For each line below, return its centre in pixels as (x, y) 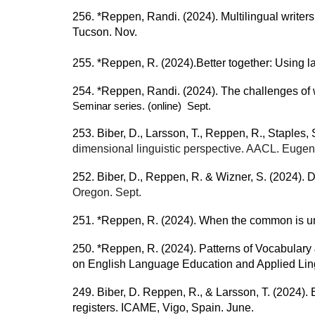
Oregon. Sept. (107, 192)
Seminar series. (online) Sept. (143, 106)
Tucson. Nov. (104, 32)
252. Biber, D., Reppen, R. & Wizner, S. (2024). (189, 177)
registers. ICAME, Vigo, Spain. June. (163, 308)
